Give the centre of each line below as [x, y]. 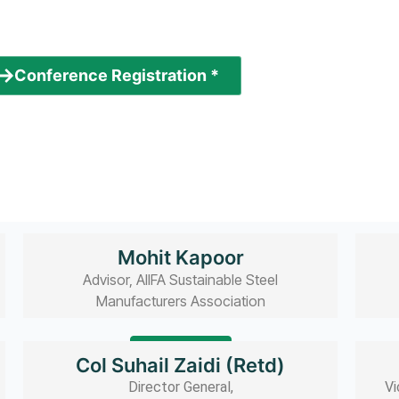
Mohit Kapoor [180, 257]
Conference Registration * [117, 76]
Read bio [180, 350]
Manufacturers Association [180, 301]
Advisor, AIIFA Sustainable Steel [181, 279]
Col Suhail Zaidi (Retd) [181, 366]
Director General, [180, 387]
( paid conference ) [109, 115]
